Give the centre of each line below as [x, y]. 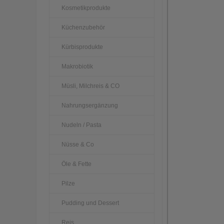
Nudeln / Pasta [81, 125]
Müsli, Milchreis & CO [90, 86]
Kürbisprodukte [82, 47]
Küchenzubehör [83, 27]
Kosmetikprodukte [86, 8]
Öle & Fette [76, 164]
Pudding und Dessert [90, 203]
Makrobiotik [77, 66]
